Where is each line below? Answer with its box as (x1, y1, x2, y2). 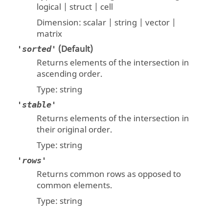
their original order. (37, 124, 113, 136)
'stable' (17, 100, 57, 110)
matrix (37, 27, 63, 40)
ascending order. (37, 68, 103, 81)
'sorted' (17, 44, 57, 54)
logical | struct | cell (37, 1, 113, 14)
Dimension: (37, 16, 84, 29)
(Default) (56, 43, 93, 56)
